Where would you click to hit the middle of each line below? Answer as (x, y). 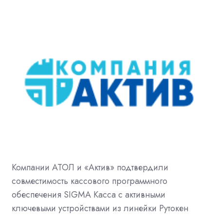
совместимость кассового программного (90, 181)
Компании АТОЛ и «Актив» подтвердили (90, 168)
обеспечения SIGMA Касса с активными (89, 195)
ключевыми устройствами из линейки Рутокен (100, 209)
